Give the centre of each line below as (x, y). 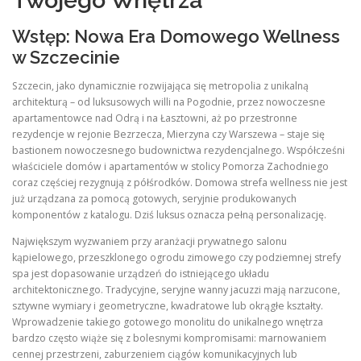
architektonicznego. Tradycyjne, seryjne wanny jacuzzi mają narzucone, (176, 290)
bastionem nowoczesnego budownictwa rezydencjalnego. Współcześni (178, 151)
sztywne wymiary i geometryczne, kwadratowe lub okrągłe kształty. (168, 306)
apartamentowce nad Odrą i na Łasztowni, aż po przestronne (155, 118)
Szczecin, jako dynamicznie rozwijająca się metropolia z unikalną (160, 86)
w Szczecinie (66, 58)
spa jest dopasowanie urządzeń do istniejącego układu (141, 274)
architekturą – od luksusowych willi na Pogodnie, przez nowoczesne (169, 102)
